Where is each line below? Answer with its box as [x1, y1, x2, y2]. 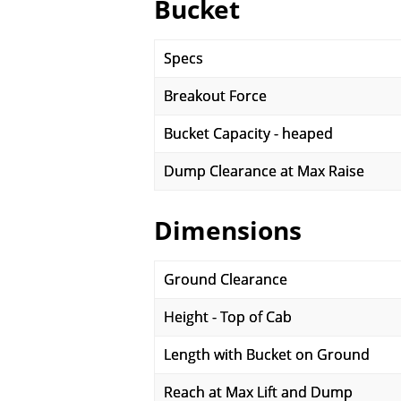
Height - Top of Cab [164, 307, 292, 327]
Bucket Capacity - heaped [164, 124, 333, 143]
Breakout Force [164, 86, 267, 106]
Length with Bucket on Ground [164, 345, 370, 364]
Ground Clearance [164, 269, 287, 289]
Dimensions [154, 213, 302, 247]
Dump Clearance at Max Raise [164, 161, 364, 181]
